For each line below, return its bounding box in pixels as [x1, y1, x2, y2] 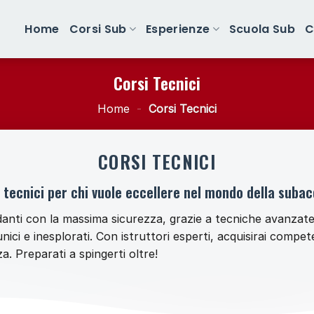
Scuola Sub [228, 20, 296, 37]
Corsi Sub [69, 20, 127, 37]
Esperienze [146, 20, 210, 37]
